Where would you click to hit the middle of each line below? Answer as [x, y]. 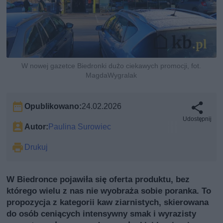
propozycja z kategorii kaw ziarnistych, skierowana [108, 202]
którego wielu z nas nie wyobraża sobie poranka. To [109, 190]
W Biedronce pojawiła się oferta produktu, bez [98, 179]
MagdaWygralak [111, 75]
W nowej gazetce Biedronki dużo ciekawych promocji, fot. [111, 65]
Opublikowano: [53, 106]
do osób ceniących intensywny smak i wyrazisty [102, 213]
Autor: [37, 126]
